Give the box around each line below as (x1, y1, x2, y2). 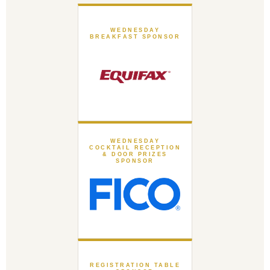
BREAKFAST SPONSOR (89, 34, 181, 40)
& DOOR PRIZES (102, 151, 168, 157)
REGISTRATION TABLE (90, 262, 180, 268)
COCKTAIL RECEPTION (89, 145, 181, 151)
